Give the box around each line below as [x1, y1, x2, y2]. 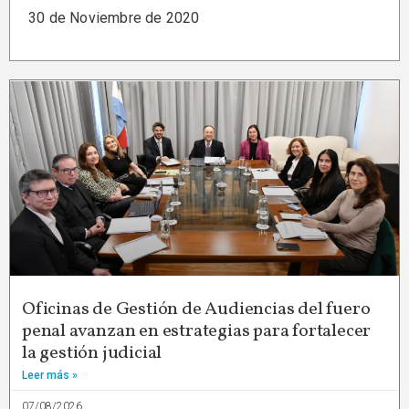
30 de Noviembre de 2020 [28, 9, 200, 27]
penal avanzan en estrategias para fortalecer [22, 319, 372, 345]
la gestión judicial [22, 341, 163, 367]
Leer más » [22, 369, 78, 383]
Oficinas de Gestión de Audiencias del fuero [22, 297, 371, 323]
